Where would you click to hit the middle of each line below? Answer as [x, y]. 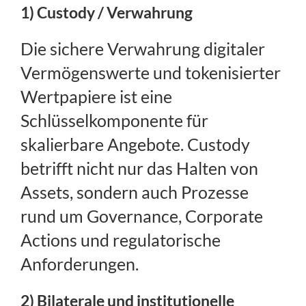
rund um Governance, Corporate [142, 216]
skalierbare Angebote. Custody [135, 144]
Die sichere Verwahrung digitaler [143, 49]
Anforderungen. [80, 264]
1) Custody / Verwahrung [107, 13]
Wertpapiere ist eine [96, 97]
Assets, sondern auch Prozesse [135, 192]
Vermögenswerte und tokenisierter [151, 73]
